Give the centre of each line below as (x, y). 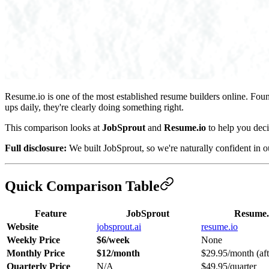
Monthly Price (36, 253)
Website (23, 226)
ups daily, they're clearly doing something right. (94, 107)
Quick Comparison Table (82, 186)
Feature (50, 213)
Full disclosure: (36, 148)
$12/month (118, 253)
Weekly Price (33, 240)
